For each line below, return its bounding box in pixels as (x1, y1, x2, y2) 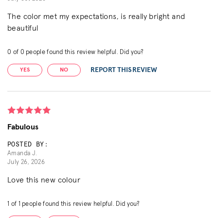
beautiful (7, 24, 38, 32)
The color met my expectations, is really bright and (7, 12, 185, 20)
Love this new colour (7, 176, 80, 184)
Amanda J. (7, 150, 37, 157)
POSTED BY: (7, 141, 48, 148)
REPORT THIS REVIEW (91, 66, 158, 73)
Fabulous (7, 123, 39, 131)
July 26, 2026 (7, 159, 45, 165)
